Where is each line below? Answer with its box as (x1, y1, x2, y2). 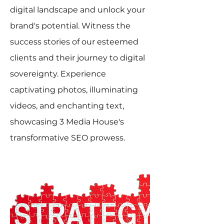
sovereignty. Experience (10, 69, 106, 78)
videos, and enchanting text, (10, 101, 124, 110)
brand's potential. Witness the (10, 21, 130, 30)
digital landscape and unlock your (10, 5, 145, 14)
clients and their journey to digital (10, 53, 145, 62)
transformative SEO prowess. (10, 133, 125, 142)
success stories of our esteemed (10, 37, 138, 46)
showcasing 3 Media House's (10, 117, 124, 126)
